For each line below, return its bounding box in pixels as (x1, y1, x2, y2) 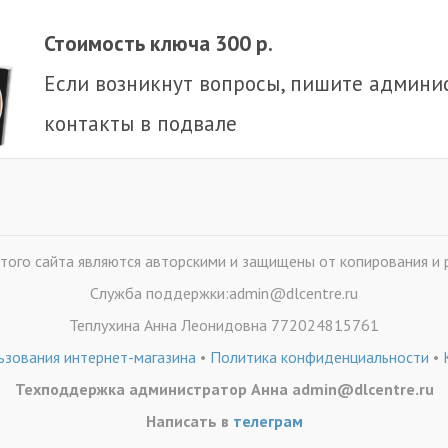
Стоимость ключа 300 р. (44, 29, 273, 57)
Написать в (145, 411, 233, 431)
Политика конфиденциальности (210, 347, 429, 367)
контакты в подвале (44, 109, 237, 137)
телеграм (232, 411, 303, 431)
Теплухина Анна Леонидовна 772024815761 (69, 315, 379, 335)
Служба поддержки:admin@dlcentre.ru (90, 283, 358, 303)
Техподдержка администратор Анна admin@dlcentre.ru (14, 379, 434, 399)
